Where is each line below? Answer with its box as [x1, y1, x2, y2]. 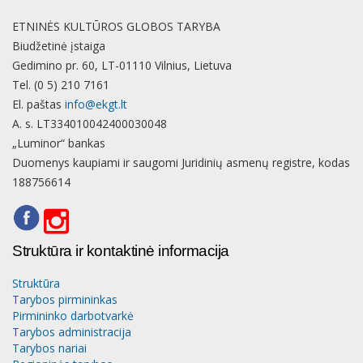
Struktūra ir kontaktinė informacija [12, 242, 229, 259]
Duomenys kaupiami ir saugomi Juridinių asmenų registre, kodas [12, 155, 350, 170]
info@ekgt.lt [65, 96, 127, 112]
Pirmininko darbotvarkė [12, 308, 134, 323]
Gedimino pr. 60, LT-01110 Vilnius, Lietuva [12, 58, 232, 73]
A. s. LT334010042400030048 [12, 116, 167, 131]
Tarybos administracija [12, 324, 131, 340]
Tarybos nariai [12, 340, 87, 356]
